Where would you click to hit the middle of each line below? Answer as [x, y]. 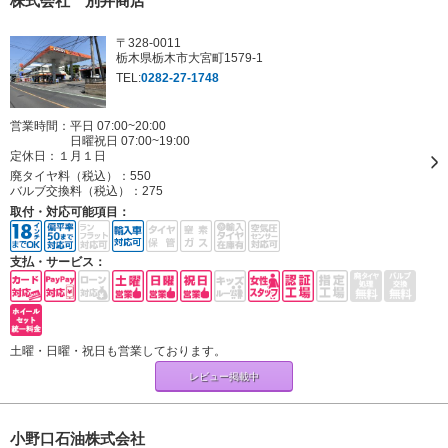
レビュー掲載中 [223, 376]
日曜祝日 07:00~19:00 [130, 141]
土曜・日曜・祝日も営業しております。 [118, 351]
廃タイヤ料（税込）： [70, 176]
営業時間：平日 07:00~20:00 [88, 126]
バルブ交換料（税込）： [76, 191]
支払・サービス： [58, 262]
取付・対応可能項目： [70, 212]
